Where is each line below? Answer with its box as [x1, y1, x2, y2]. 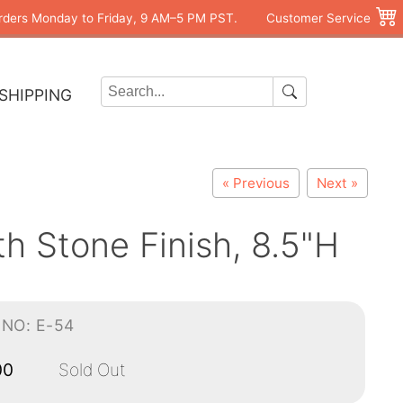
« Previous [222, 175, 290, 192]
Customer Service [266, 11, 371, 25]
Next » [317, 175, 358, 192]
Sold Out [40, 359, 127, 381]
